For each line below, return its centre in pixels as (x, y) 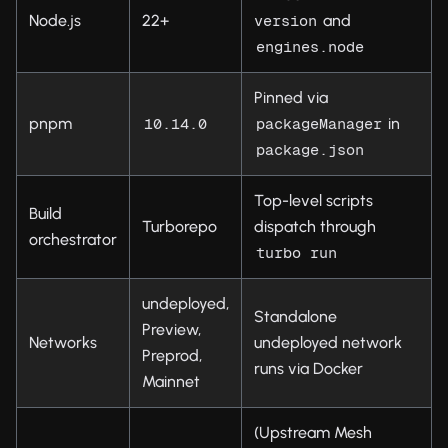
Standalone (295, 316)
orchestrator (73, 239)
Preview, (171, 329)
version (285, 20)
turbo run (296, 252)
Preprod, (172, 355)
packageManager (319, 123)
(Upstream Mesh (313, 432)
